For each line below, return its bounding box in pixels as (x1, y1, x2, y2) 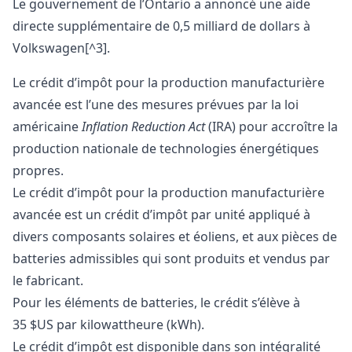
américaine (13, 117, 82, 135)
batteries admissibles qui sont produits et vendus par (13, 249, 330, 267)
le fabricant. (13, 271, 83, 289)
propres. (13, 161, 64, 179)
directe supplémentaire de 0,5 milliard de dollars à (13, 16, 310, 35)
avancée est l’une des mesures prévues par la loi (13, 95, 299, 113)
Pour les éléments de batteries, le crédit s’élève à (13, 293, 300, 311)
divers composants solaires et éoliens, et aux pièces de (13, 227, 337, 245)
